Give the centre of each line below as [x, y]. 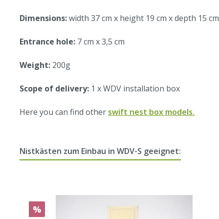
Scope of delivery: [54, 89]
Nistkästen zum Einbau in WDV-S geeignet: [100, 151]
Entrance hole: [48, 42]
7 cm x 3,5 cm [101, 42]
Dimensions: [44, 18]
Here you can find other [64, 112]
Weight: [36, 65]
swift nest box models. [151, 112]
